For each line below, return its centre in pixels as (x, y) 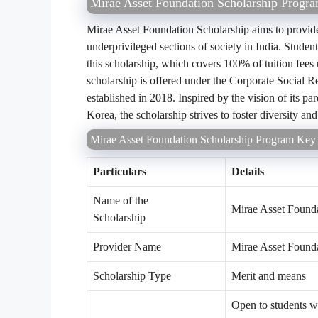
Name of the (121, 200)
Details (248, 171)
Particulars (120, 171)
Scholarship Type (132, 275)
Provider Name (153, 246)
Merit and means (269, 275)
